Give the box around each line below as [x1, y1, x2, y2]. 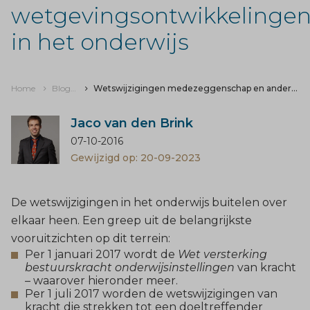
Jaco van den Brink [71, 115, 193, 131]
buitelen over [212, 195, 287, 209]
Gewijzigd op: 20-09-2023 [71, 151, 201, 164]
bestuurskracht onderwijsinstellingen [25, 260, 237, 274]
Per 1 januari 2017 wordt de [25, 247, 178, 261]
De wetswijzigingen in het [11, 195, 156, 209]
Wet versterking [178, 247, 267, 261]
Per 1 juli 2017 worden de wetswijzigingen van [25, 286, 277, 300]
